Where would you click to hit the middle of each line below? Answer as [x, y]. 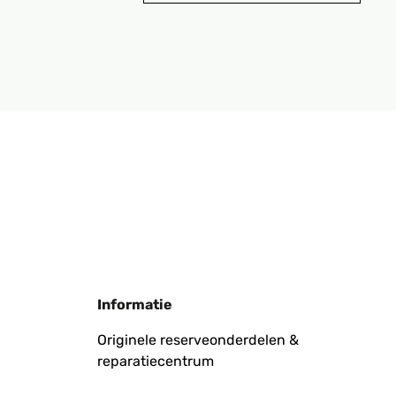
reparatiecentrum [156, 361]
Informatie [135, 305]
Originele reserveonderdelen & [198, 340]
